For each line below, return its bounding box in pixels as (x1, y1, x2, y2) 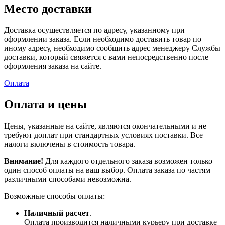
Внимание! (4, 156, 43, 165)
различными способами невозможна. (4, 174, 131, 183)
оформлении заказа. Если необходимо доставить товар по (4, 34, 201, 43)
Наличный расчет (24, 208, 89, 217)
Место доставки (4, 2, 92, 15)
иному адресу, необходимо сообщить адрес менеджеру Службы (4, 43, 220, 52)
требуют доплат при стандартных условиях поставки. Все (4, 130, 203, 139)
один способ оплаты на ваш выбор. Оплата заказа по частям (4, 165, 210, 174)
